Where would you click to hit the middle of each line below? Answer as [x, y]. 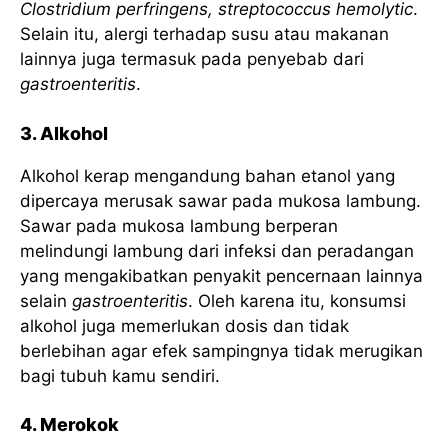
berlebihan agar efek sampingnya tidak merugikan [221, 350]
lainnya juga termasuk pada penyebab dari [192, 59]
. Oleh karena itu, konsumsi [297, 300]
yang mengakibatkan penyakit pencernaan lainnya [221, 275]
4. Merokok [69, 424]
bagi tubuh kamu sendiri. [120, 375]
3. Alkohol [64, 133]
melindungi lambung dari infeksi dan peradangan [217, 250]
